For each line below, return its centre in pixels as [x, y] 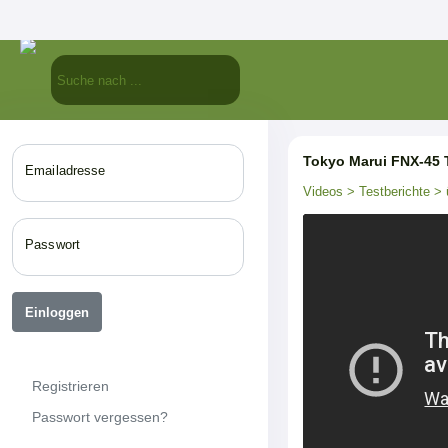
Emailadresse [65, 170]
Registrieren [70, 385]
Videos [323, 191]
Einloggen [57, 312]
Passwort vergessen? [100, 416]
